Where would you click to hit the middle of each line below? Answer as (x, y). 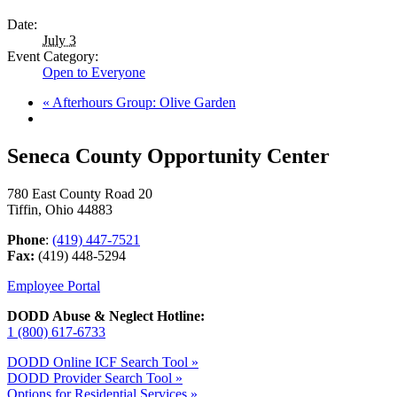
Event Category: (53, 56)
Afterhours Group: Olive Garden (143, 102)
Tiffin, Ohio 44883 (60, 209)
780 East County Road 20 (80, 193)
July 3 (59, 40)
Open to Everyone (94, 72)
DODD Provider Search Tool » (95, 378)
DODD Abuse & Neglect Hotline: (106, 315)
